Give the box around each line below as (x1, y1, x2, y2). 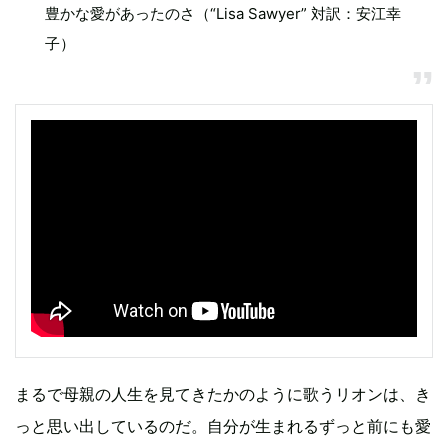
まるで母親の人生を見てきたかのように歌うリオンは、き (15, 384, 431, 405)
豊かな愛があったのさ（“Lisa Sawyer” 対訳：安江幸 (45, 4, 401, 24)
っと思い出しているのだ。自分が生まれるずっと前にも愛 (15, 416, 431, 437)
